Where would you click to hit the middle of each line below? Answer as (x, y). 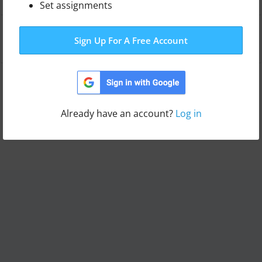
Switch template (48, 79)
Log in (188, 113)
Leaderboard (40, 30)
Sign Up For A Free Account (131, 40)
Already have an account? (118, 113)
